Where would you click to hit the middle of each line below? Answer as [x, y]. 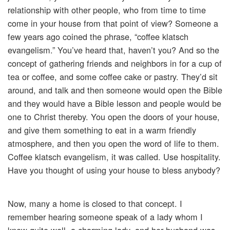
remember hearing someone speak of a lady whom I [105, 217]
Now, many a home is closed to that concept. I [95, 204]
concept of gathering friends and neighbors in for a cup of [115, 63]
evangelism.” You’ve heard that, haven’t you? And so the [113, 50]
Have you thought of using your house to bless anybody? [114, 170]
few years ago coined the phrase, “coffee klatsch [98, 37]
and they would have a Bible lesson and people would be [114, 103]
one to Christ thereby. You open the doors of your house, [114, 117]
